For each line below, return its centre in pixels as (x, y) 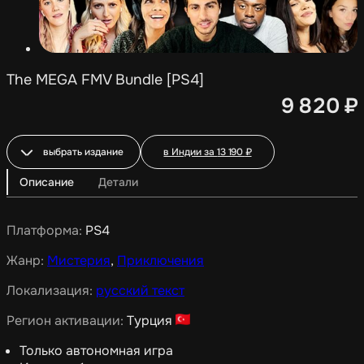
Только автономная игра (96, 351)
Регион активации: (67, 321)
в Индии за (191, 152)
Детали (118, 182)
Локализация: (51, 290)
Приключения (160, 260)
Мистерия (79, 260)
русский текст (140, 290)
